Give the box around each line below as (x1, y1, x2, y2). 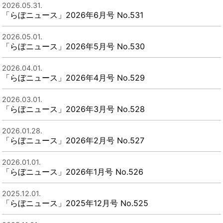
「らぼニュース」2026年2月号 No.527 (2, 135, 145, 145)
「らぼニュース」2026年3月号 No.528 (2, 104, 145, 114)
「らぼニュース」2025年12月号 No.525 (2, 198, 149, 208)
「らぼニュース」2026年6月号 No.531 (2, 9, 144, 20)
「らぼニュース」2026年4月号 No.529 (2, 72, 145, 83)
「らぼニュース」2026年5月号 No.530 (2, 41, 145, 51)
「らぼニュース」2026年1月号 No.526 (2, 166, 144, 177)
